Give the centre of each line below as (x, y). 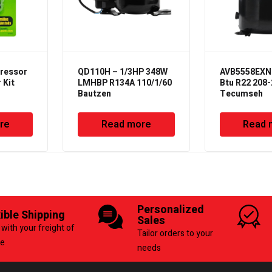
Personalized (171, 209)
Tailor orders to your (175, 233)
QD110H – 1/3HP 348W (123, 72)
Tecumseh (241, 93)
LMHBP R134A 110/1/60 (125, 83)
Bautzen (95, 93)
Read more (127, 124)
